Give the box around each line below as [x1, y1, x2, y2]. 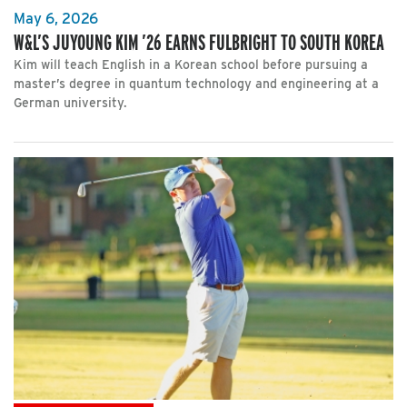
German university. [14, 95, 127, 111]
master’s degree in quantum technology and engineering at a [14, 76, 379, 92]
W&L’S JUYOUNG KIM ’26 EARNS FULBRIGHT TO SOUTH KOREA [14, 29, 384, 56]
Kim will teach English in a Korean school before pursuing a [14, 57, 368, 73]
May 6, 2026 [14, 10, 98, 28]
